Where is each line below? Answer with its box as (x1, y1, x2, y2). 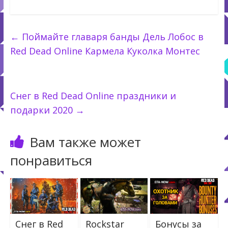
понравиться (10, 151, 92, 170)
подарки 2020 (10, 104, 75, 117)
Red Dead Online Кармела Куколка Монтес (10, 45, 200, 58)
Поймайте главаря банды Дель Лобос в (19, 31, 204, 43)
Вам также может (29, 133, 141, 152)
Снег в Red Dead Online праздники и (10, 90, 176, 102)
